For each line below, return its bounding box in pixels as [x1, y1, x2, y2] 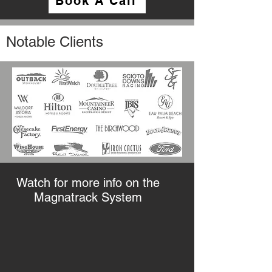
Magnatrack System [34, 190, 142, 205]
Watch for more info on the [16, 175, 160, 190]
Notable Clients [6, 33, 103, 50]
